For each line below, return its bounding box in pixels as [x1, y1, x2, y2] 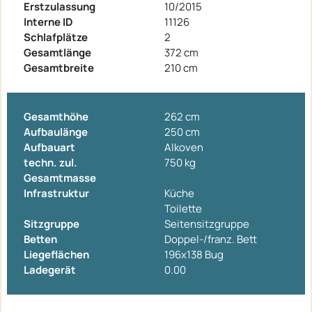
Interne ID [24, 15, 73, 30]
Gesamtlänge [24, 45, 91, 61]
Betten [24, 232, 57, 247]
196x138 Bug [164, 247, 224, 263]
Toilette [164, 201, 202, 217]
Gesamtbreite [24, 61, 94, 76]
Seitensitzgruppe [164, 217, 249, 232]
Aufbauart [24, 140, 75, 155]
